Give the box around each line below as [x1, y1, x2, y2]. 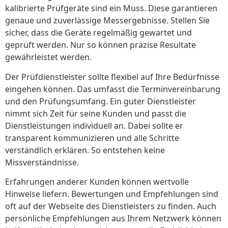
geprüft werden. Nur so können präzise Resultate [5, 39, 196, 51]
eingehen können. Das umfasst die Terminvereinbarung [5, 83, 220, 95]
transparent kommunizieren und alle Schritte [5, 132, 179, 144]
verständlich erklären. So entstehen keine [5, 144, 165, 156]
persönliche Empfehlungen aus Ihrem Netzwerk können [5, 213, 221, 224]
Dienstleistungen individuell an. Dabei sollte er [5, 120, 183, 131]
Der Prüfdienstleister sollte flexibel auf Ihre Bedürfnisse [5, 71, 219, 82]
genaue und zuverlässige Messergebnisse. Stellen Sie [5, 15, 210, 26]
